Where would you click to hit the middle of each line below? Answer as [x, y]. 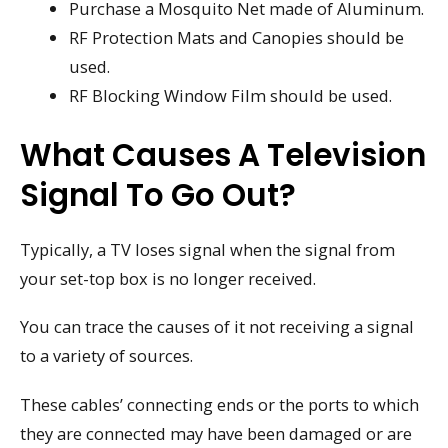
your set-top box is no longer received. [168, 278]
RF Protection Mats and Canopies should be [237, 37]
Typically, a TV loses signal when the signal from [207, 249]
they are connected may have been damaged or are [216, 433]
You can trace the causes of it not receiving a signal [217, 327]
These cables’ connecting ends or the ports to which [219, 404]
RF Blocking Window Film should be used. [231, 95]
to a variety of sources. [106, 356]
